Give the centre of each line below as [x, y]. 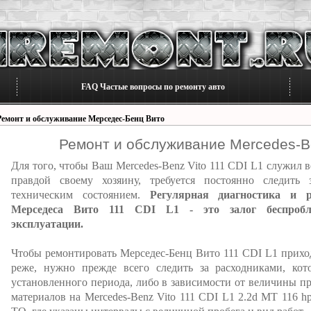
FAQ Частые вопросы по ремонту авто [153, 87]
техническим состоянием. [81, 195]
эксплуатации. [47, 224]
